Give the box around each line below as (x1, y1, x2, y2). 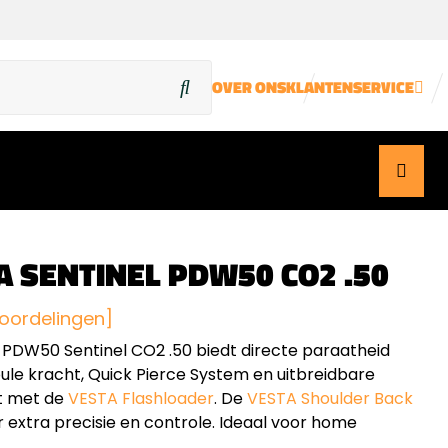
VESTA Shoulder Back (246, 387, 413, 410)
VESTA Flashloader (67, 387, 214, 410)
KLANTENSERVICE (286, 75, 414, 99)
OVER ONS (212, 75, 286, 99)
